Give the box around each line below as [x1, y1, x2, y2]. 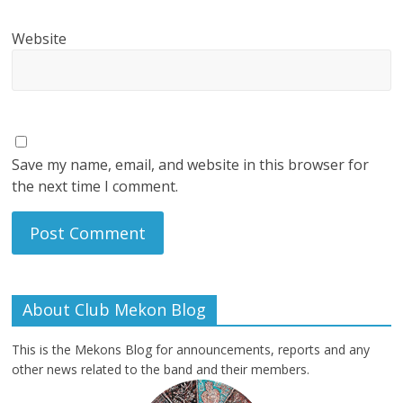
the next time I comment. [12, 175, 179, 196]
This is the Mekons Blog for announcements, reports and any [12, 340, 371, 358]
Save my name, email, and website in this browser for [12, 154, 370, 175]
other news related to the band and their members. [12, 360, 310, 378]
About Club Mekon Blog [22, 298, 207, 320]
